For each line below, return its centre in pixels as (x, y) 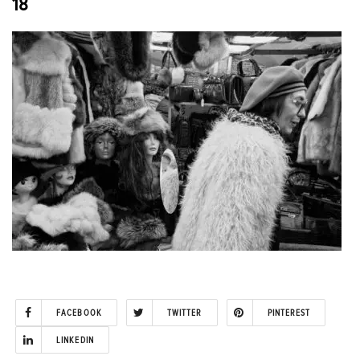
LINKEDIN (75, 340)
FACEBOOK (79, 313)
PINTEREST (289, 313)
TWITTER (184, 313)
